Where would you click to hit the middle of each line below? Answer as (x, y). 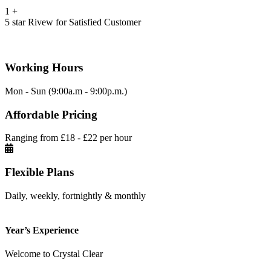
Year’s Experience (42, 230)
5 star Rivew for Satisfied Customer (73, 22)
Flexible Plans (39, 172)
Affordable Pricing (51, 114)
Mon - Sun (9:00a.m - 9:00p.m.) (66, 91)
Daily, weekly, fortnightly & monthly (75, 195)
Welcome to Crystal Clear (54, 254)
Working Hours (44, 68)
